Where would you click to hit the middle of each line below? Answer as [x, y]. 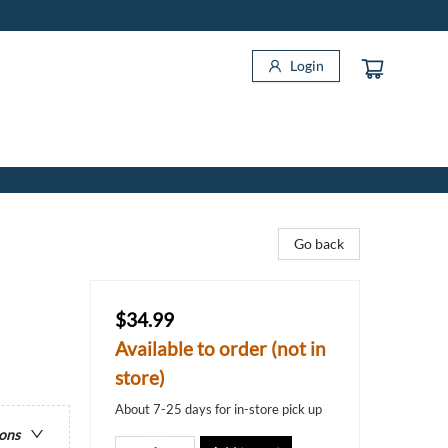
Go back [319, 243]
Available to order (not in [220, 348]
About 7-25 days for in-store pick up [218, 409]
